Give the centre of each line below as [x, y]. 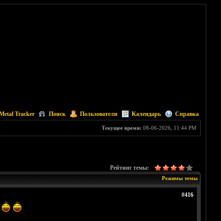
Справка [187, 114]
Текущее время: [121, 128]
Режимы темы [180, 178]
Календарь [146, 114]
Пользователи [98, 114]
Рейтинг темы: [129, 168]
